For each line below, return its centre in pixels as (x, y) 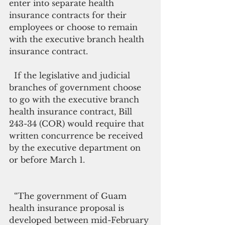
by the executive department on (76, 148)
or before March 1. (47, 160)
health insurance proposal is (68, 208)
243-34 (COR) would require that (78, 124)
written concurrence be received (77, 136)
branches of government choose (76, 87)
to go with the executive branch (75, 99)
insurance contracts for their (69, 15)
